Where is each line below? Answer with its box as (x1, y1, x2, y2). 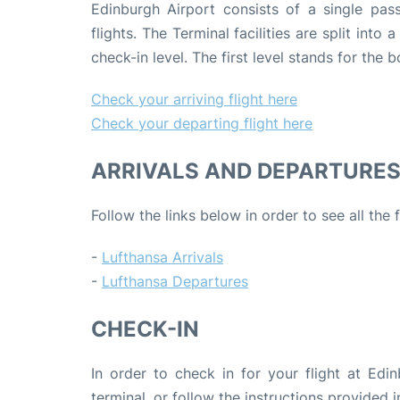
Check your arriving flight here (91, 90, 297, 109)
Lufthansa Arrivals (102, 248, 223, 267)
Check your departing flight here (91, 114, 312, 133)
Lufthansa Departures (102, 272, 248, 291)
